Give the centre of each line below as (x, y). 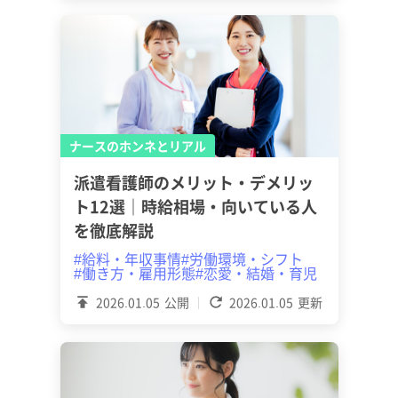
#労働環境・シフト (242, 259)
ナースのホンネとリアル (137, 146)
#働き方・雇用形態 (134, 273)
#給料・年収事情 (127, 259)
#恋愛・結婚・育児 (256, 273)
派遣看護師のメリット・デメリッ (193, 182)
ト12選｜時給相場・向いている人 (195, 206)
